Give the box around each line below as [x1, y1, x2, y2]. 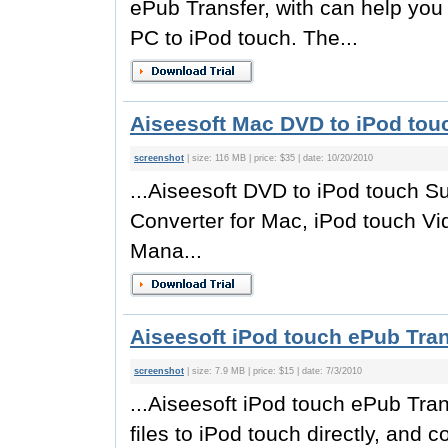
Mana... [130, 239, 202, 262]
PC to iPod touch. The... [130, 26, 358, 49]
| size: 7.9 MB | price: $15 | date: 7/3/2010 [184, 366, 362, 376]
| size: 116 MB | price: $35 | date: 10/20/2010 [184, 153, 373, 163]
